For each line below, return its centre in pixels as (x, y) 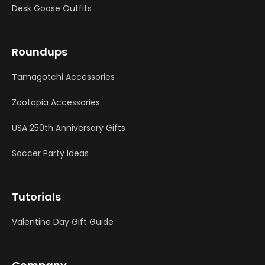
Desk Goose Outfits (52, 9)
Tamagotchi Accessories (63, 77)
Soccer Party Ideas (50, 153)
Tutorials (36, 197)
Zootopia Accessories (56, 103)
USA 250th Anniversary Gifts (69, 128)
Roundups (40, 52)
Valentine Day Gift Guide (63, 222)
